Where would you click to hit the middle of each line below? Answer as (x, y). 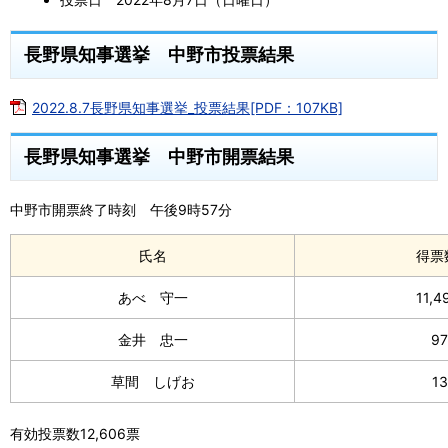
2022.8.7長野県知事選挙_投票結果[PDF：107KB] (187, 108)
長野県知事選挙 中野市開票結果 (159, 156)
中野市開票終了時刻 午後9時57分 (121, 210)
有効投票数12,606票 (75, 434)
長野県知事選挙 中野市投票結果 (159, 54)
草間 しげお (152, 382)
